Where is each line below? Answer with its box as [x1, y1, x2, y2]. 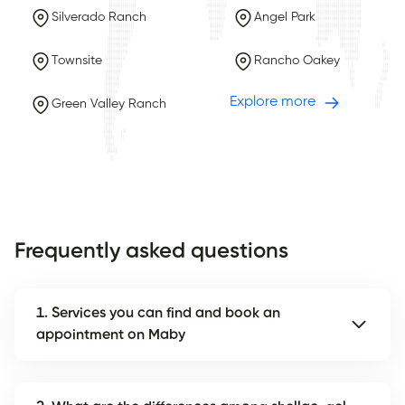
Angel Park [253, 11, 316, 24]
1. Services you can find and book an [36, 306, 280, 321]
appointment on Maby [36, 327, 185, 343]
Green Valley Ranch [51, 98, 166, 111]
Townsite [51, 54, 102, 68]
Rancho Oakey [253, 54, 340, 68]
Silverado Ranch [51, 11, 146, 24]
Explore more [229, 95, 316, 110]
